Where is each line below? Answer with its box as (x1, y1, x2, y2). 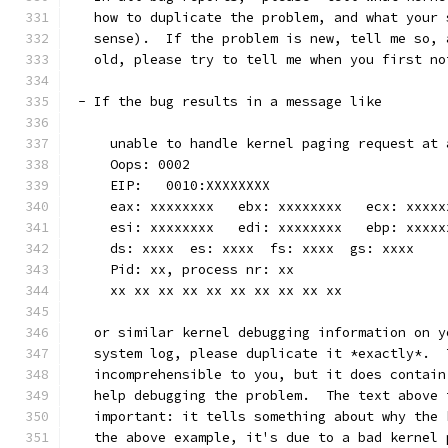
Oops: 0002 (70, 156, 190, 173)
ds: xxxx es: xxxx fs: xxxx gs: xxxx (70, 240, 414, 257)
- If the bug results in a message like (70, 93, 382, 110)
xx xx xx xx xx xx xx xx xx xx (70, 282, 342, 299)
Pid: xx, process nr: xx (70, 261, 294, 278)
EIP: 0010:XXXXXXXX (70, 177, 270, 194)
